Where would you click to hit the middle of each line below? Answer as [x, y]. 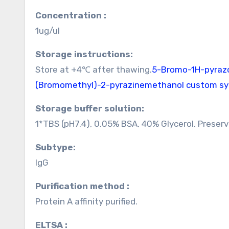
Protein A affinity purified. [86, 201]
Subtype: [58, 147]
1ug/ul [48, 31]
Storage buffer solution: [93, 108]
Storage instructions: [87, 54]
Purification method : [85, 186]
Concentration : [74, 15]
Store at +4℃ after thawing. [94, 70]
